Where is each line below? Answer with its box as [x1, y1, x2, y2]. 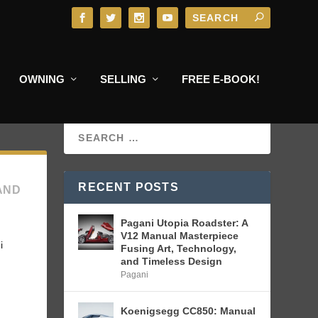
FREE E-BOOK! [181, 73, 260, 85]
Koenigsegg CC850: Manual [121, 305, 256, 317]
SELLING [99, 73, 146, 85]
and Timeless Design [121, 255, 223, 267]
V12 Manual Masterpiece [121, 229, 239, 241]
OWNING [18, 73, 65, 85]
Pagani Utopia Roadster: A [121, 216, 248, 229]
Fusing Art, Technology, [121, 242, 237, 254]
